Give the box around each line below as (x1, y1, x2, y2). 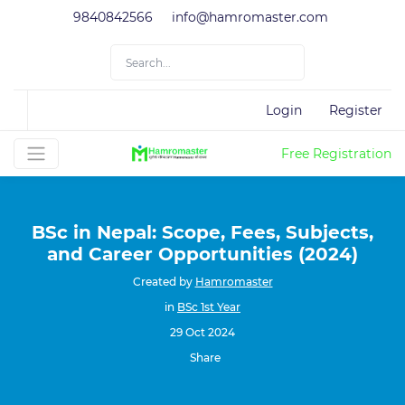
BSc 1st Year (177, 300, 240, 314)
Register (329, 101, 382, 118)
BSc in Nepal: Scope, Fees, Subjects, (32, 221, 373, 243)
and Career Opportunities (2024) (47, 243, 358, 265)
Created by (132, 275, 195, 288)
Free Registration (281, 145, 391, 162)
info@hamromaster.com (171, 9, 328, 25)
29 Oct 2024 (170, 325, 235, 339)
